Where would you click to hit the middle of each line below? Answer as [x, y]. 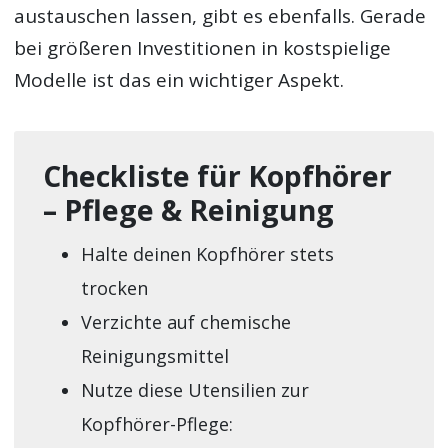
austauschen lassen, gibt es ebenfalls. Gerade [220, 16]
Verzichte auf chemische [185, 321]
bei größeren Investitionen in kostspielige [203, 48]
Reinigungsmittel [154, 355]
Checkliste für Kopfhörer [217, 176]
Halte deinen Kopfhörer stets [207, 253]
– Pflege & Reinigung [188, 210]
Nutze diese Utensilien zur [194, 389]
